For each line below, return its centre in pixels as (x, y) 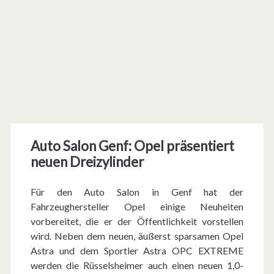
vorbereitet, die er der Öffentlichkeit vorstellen (137, 221)
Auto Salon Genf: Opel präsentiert (132, 146)
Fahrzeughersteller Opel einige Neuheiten (137, 206)
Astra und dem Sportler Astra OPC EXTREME (137, 250)
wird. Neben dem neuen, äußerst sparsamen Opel (137, 236)
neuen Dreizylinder (87, 162)
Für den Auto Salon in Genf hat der (137, 192)
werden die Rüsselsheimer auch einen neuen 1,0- (137, 265)
